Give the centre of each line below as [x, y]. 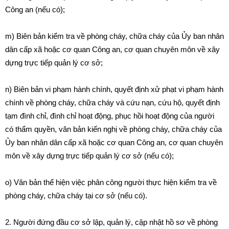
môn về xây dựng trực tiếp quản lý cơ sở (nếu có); [89, 156]
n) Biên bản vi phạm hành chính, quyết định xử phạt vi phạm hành [114, 89]
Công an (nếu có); [35, 9]
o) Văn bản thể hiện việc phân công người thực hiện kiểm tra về [111, 182]
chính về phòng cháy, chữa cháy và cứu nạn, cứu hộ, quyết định [112, 102]
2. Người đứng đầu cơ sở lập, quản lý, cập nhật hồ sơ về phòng [111, 222]
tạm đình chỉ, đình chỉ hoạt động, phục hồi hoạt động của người [110, 116]
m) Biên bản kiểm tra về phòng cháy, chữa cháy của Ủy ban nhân [114, 36]
